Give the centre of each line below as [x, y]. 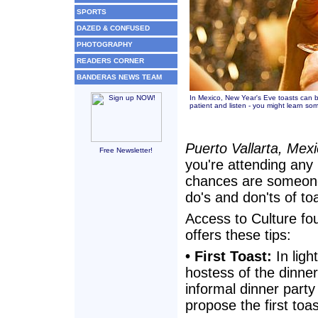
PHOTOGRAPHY [105, 44]
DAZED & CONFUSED [113, 28]
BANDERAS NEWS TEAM [119, 77]
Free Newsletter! [126, 150]
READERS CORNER [110, 61]
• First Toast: [229, 256]
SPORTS [92, 12]
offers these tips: [238, 235]
